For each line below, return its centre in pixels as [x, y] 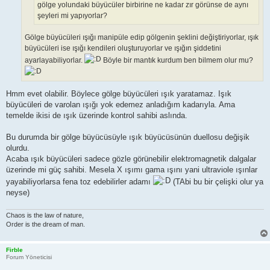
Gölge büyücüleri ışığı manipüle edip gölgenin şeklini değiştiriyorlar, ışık [142, 38]
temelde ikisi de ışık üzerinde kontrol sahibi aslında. [97, 116]
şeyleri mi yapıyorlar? [72, 15]
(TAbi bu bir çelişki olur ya [217, 182]
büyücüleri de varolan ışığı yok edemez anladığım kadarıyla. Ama [121, 105]
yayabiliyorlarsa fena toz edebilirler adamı [80, 182]
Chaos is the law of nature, [45, 215]
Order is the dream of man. [46, 224]
